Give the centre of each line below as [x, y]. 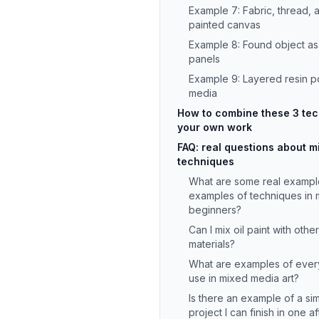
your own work [215, 127]
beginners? [215, 210]
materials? [212, 244]
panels [204, 59]
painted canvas [225, 25]
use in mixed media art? [244, 278]
